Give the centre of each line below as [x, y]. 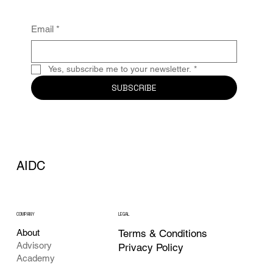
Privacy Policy [151, 247]
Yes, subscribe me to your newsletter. [119, 69]
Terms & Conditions [163, 233]
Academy [36, 258]
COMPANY [25, 214]
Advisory [34, 246]
